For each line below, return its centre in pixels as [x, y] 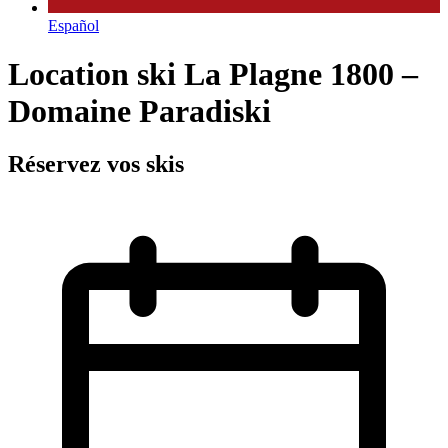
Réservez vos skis [96, 164]
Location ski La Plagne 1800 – [213, 73]
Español [73, 25]
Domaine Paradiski [139, 110]
